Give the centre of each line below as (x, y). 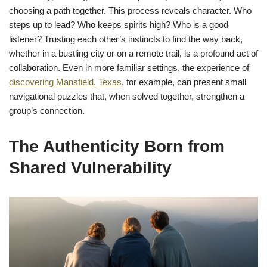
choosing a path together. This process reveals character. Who (130, 11)
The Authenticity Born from (117, 147)
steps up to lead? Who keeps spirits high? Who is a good (119, 25)
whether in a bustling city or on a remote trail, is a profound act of (133, 54)
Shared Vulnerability (90, 168)
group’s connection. (47, 111)
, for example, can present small (184, 82)
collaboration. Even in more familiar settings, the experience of (129, 68)
